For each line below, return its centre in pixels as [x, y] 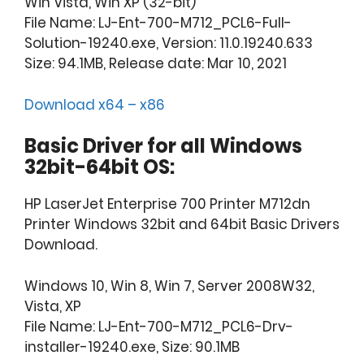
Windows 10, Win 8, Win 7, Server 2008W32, [169, 286]
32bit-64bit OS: [100, 167]
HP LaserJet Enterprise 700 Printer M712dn [167, 204]
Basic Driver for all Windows [163, 146]
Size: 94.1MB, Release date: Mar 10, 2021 [156, 64]
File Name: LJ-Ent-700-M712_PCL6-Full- [158, 23]
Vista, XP [53, 306]
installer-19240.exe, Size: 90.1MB [132, 347]
